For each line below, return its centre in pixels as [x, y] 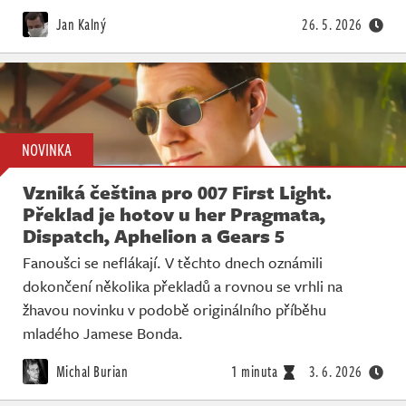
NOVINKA [47, 150]
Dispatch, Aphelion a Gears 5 [154, 236]
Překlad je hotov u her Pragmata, [174, 214]
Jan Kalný [79, 24]
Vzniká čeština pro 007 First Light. [177, 193]
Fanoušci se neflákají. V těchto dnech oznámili [173, 263]
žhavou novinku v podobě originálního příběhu [174, 310]
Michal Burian [90, 372]
